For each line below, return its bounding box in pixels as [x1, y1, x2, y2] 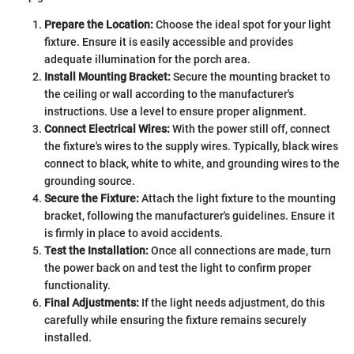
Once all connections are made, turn [149, 244, 331, 258]
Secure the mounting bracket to [171, 70, 330, 84]
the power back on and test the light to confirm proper [44, 262, 311, 275]
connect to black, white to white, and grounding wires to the [44, 157, 340, 171]
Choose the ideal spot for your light [153, 18, 331, 32]
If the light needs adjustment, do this [139, 296, 325, 310]
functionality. [44, 279, 111, 292]
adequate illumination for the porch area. [44, 53, 250, 66]
